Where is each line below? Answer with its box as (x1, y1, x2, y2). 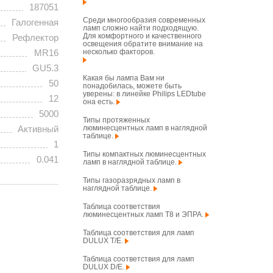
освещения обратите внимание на (83, 40, 203, 48)
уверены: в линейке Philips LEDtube (83, 90, 206, 98)
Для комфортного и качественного (83, 32, 202, 40)
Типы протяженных (83, 116, 150, 124)
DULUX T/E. (83, 236, 125, 245)
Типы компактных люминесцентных (83, 150, 206, 158)
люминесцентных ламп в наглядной (83, 124, 207, 132)
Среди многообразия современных (83, 16, 205, 24)
